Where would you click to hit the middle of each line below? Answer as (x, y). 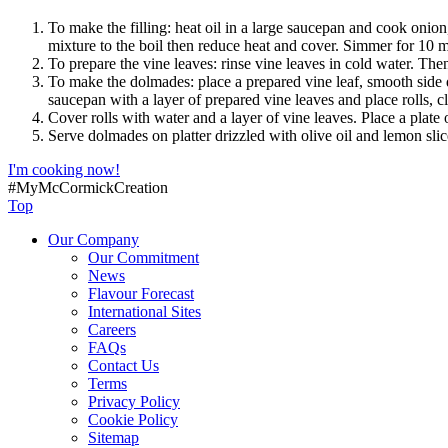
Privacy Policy (134, 401)
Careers (112, 329)
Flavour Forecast (141, 293)
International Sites (144, 311)
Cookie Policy (133, 419)
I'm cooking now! (64, 169)
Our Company (93, 239)
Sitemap (113, 437)
